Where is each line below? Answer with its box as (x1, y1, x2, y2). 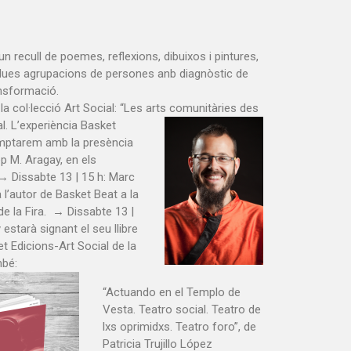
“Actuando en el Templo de (103, 285, 241, 300)
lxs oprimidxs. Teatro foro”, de (103, 320, 256, 335)
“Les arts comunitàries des (120, 101, 259, 115)
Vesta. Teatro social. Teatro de (103, 302, 261, 317)
